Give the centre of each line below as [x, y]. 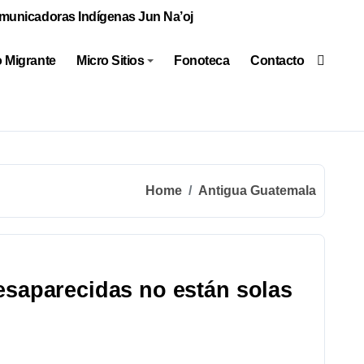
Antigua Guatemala [257, 191]
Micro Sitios [110, 61]
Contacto [277, 61]
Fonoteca [202, 61]
